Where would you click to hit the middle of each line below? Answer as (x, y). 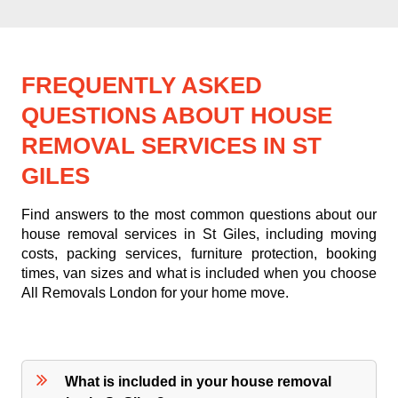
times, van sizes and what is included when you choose (199, 274)
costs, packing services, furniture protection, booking (199, 254)
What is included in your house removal (199, 382)
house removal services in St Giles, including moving (199, 235)
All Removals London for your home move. (155, 293)
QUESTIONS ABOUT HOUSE (177, 116)
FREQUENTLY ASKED (142, 86)
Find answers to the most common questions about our (199, 215)
